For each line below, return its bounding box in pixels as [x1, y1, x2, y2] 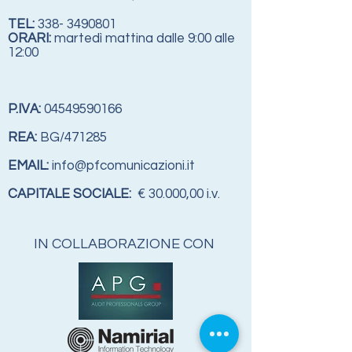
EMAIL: [8, 159, 52, 173]
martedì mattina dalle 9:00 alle [51, 31, 235, 46]
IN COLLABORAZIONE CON [34, 236, 218, 251]
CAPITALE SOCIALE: [8, 187, 131, 201]
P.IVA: [8, 102, 44, 116]
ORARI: [8, 31, 51, 46]
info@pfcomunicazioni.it [52, 159, 195, 173]
